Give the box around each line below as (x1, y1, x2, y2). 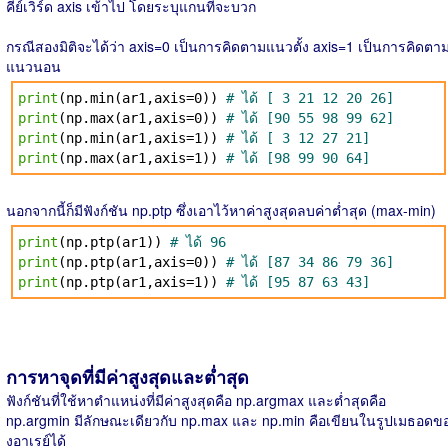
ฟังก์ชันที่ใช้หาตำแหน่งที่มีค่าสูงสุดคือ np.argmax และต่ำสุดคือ (6, 390, 386, 410)
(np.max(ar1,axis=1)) (58, 150, 226, 166)
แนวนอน (6, 56, 61, 76)
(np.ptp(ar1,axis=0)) (58, 254, 226, 270)
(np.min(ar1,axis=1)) (58, 130, 226, 146)
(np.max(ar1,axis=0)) (58, 110, 226, 126)
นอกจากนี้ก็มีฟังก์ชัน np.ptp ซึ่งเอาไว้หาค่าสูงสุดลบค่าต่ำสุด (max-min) (6, 200, 436, 220)
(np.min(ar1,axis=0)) (58, 90, 226, 106)
